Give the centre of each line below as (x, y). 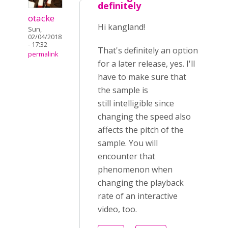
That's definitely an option (148, 50)
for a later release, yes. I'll (146, 64)
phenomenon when (135, 169)
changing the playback (141, 183)
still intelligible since (136, 103)
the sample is (123, 90)
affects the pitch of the (141, 130)
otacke (41, 18)
